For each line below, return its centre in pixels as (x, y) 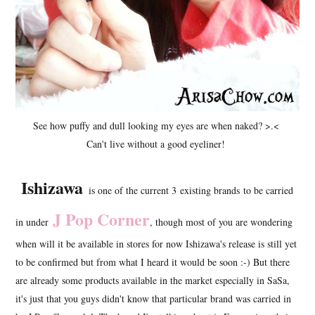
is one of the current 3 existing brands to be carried (191, 190)
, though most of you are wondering (221, 221)
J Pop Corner (102, 219)
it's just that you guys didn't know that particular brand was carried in (154, 298)
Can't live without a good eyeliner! (157, 143)
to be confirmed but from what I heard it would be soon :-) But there (153, 262)
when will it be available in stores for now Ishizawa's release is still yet (156, 243)
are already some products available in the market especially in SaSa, (153, 280)
